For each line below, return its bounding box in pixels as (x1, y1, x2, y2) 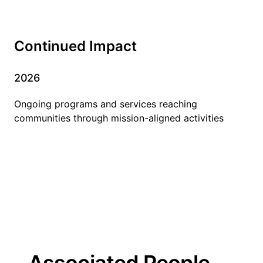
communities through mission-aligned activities (14, 112, 224, 124)
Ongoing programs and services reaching (14, 97, 197, 110)
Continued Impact (14, 37, 137, 55)
